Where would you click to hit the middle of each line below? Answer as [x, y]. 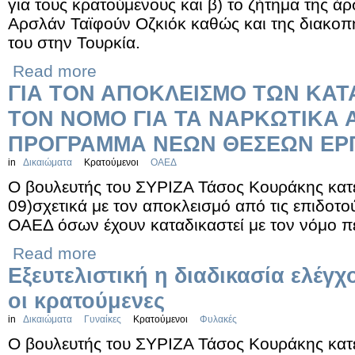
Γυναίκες [103, 319]
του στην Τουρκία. [74, 42]
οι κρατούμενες [86, 301]
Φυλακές [218, 319]
